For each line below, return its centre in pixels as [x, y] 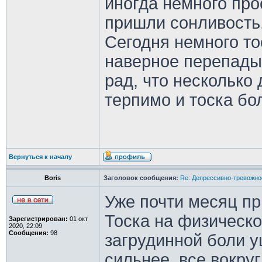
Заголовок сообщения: [141, 178]
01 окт [77, 219]
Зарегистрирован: [38, 219]
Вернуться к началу [40, 157]
